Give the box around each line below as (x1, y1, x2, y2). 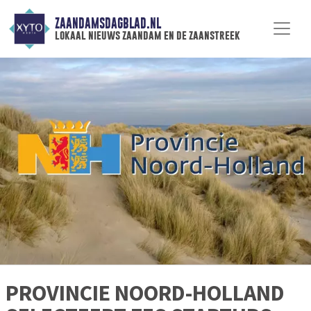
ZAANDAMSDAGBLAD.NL (54, 16, 161, 31)
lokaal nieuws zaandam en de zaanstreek (54, 28, 240, 42)
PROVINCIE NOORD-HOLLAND (6, 279, 285, 308)
